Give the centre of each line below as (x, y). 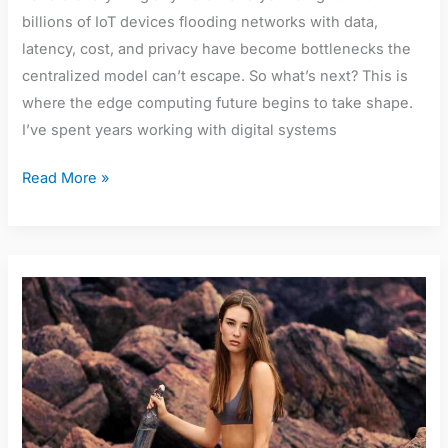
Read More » (66, 178)
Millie (40, 267)
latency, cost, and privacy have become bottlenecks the (217, 48)
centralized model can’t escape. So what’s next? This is (215, 75)
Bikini (41, 321)
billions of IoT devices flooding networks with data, (200, 21)
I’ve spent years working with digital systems (180, 129)
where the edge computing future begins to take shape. (218, 102)
